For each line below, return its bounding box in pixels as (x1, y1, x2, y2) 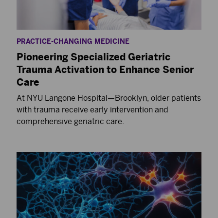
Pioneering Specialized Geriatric (17, 51, 170, 63)
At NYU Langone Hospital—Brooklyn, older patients (17, 93, 201, 103)
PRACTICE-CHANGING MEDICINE (17, 37, 129, 46)
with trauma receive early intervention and (17, 105, 168, 114)
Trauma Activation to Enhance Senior (17, 63, 194, 75)
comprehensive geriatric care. (17, 116, 124, 126)
